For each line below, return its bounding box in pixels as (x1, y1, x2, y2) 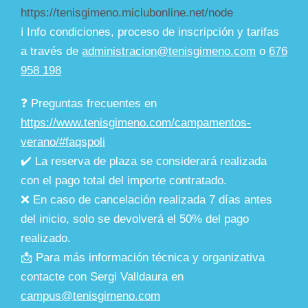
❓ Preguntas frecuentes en (21, 97, 157, 111)
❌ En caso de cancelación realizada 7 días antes (21, 193, 272, 207)
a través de (21, 45, 82, 58)
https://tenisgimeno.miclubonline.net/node (21, 6, 233, 20)
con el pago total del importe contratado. (21, 174, 227, 188)
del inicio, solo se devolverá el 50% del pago (21, 212, 249, 226)
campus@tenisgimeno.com (21, 289, 160, 303)
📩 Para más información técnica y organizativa (21, 251, 265, 265)
